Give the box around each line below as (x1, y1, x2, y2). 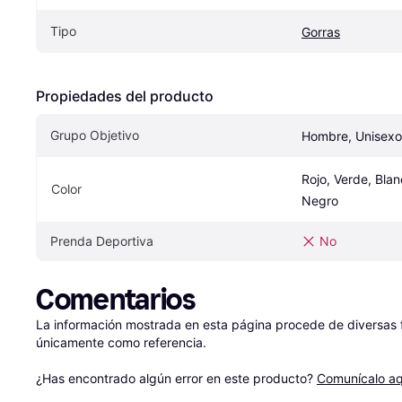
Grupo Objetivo (50, 127, 139, 143)
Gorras (301, 23, 340, 39)
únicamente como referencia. (36, 334, 206, 350)
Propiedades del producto (36, 86, 214, 105)
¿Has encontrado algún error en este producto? (36, 370, 317, 386)
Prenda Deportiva (50, 232, 153, 249)
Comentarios (36, 282, 196, 317)
